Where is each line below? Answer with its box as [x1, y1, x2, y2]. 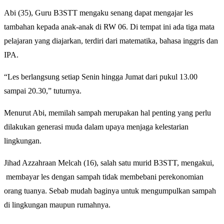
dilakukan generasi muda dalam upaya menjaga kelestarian [4, 122, 188, 131]
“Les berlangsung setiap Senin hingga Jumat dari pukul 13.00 [4, 72, 197, 81]
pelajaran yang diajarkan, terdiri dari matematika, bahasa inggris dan [4, 36, 218, 45]
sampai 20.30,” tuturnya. [4, 86, 81, 95]
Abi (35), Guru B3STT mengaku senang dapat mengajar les [4, 8, 193, 17]
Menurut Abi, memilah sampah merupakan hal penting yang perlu [4, 108, 211, 117]
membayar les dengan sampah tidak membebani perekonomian [4, 172, 203, 181]
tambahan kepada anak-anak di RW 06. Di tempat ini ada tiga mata [4, 22, 214, 31]
